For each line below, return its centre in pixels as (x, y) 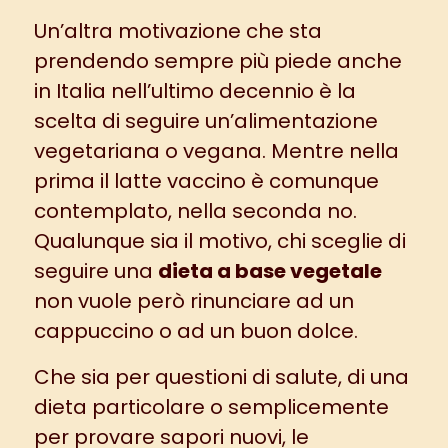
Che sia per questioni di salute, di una (221, 376)
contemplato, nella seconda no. (195, 210)
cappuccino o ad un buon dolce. (195, 330)
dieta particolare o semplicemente (211, 406)
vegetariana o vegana (147, 150)
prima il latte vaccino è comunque (206, 180)
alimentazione (305, 120)
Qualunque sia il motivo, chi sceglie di (219, 240)
